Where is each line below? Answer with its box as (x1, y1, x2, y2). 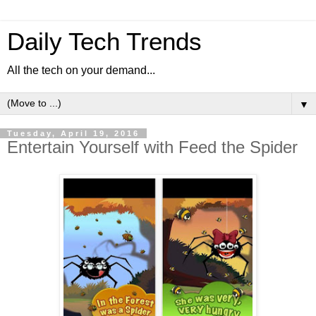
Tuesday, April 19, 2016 (7, 129, 140, 138)
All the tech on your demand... (7, 64, 155, 76)
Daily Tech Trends (7, 28, 202, 55)
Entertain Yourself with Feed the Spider (7, 138, 298, 157)
